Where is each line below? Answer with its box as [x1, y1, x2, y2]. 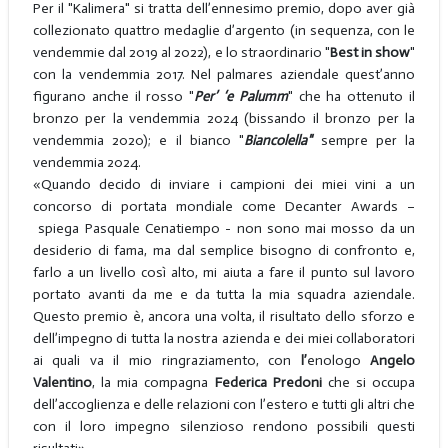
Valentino [32, 373, 92, 391]
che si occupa [321, 373, 416, 391]
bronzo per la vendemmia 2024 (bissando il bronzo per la [32, 109, 416, 127]
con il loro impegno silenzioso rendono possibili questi [32, 417, 416, 435]
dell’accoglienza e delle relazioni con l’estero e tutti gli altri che [32, 395, 416, 413]
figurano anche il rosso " [32, 87, 195, 105]
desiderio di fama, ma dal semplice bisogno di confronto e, [32, 241, 416, 259]
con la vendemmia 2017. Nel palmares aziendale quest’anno [32, 65, 416, 83]
